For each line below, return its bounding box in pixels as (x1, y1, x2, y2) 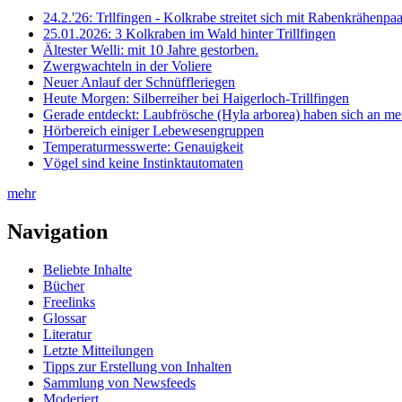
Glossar (43, 310, 86, 326)
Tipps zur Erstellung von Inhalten (43, 358, 232, 374)
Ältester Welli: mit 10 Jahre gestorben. (43, 41, 258, 57)
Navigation (7, 219, 108, 243)
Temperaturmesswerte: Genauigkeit (43, 138, 243, 154)
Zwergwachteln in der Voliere (43, 57, 212, 74)
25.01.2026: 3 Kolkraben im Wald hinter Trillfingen (43, 25, 336, 41)
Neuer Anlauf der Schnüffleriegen (43, 74, 235, 90)
